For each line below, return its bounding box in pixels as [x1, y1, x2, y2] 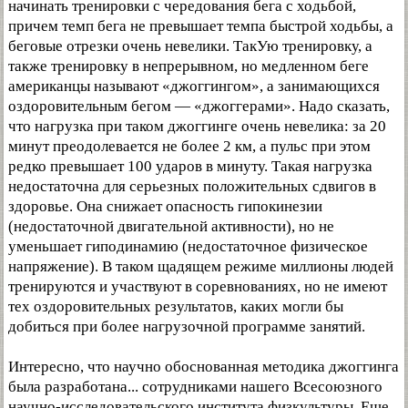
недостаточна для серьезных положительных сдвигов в [8, 178, 376, 195]
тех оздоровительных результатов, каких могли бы [8, 298, 343, 315]
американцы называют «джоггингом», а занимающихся [8, 77, 380, 95]
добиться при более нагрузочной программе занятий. [8, 318, 365, 335]
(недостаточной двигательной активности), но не [8, 218, 334, 235]
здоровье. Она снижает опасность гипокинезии [8, 198, 322, 215]
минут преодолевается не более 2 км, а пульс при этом [8, 138, 371, 155]
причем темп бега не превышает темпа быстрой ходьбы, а [8, 17, 393, 35]
